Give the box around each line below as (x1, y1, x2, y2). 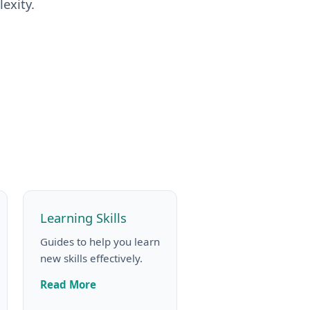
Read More (39, 277, 96, 291)
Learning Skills (39, 208, 127, 226)
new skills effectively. (39, 250, 143, 265)
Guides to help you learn (39, 234, 160, 248)
